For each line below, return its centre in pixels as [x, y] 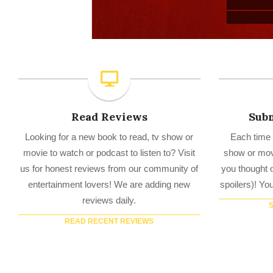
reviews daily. [109, 119]
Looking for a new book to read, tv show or [109, 55]
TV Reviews [58, 258]
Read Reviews [109, 35]
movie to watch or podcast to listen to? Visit [109, 71]
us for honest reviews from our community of [109, 87]
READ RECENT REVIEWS [109, 140]
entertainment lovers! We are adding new [109, 103]
